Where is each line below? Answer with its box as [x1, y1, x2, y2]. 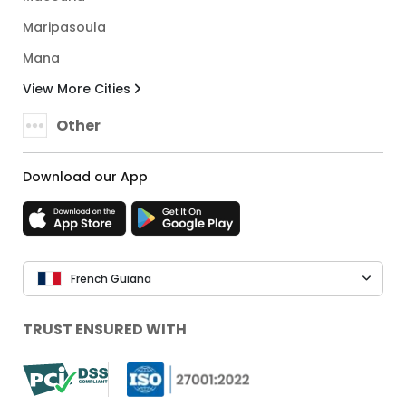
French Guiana [71, 270, 151, 286]
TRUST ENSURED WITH [23, 319, 187, 341]
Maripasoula [23, 18, 106, 37]
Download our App [23, 168, 148, 187]
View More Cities [23, 80, 134, 99]
